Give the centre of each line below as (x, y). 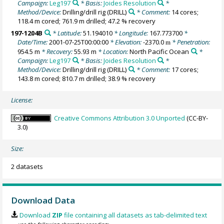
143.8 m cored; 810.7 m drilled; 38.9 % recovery (87, 79)
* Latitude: (67, 33)
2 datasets (27, 166)
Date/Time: (33, 42)
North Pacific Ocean (159, 52)
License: (22, 100)
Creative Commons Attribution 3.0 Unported (120, 118)
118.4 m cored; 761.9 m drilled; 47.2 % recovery (87, 21)
